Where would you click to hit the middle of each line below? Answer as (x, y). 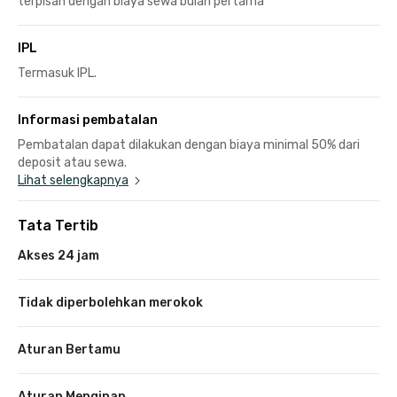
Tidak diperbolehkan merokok (110, 302)
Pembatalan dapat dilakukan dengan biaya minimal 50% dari (189, 144)
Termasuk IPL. (57, 73)
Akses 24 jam (58, 255)
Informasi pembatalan (88, 120)
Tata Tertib (58, 225)
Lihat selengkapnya (73, 180)
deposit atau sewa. (72, 162)
